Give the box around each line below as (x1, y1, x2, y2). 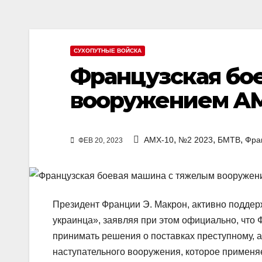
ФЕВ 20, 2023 (77, 136, 123, 145)
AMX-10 (144, 135, 174, 145)
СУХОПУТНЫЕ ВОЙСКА (74, 47, 142, 54)
